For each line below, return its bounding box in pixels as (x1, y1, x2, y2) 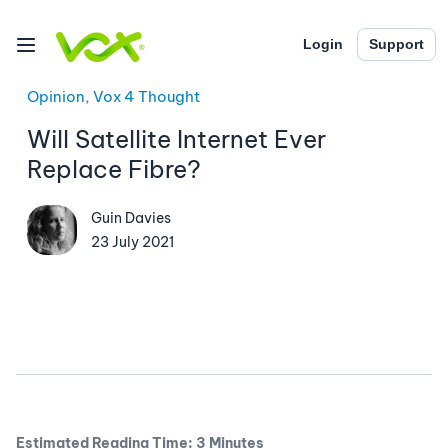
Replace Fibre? (26, 154, 201, 184)
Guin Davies (90, 208, 171, 227)
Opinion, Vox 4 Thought (26, 87, 200, 106)
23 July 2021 (90, 232, 174, 251)
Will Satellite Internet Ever (26, 124, 326, 154)
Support (369, 36, 424, 53)
